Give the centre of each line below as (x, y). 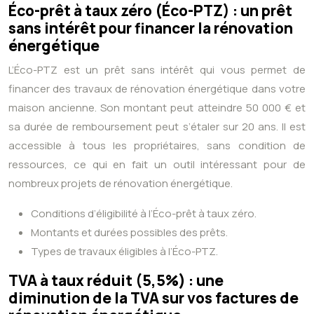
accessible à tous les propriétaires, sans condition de (157, 146)
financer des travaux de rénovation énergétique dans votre (157, 89)
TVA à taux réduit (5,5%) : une (116, 281)
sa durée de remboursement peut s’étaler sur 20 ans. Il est (157, 127)
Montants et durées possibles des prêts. (129, 233)
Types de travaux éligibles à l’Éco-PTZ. (124, 252)
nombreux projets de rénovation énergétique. (121, 184)
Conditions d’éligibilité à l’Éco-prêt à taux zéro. (144, 214)
